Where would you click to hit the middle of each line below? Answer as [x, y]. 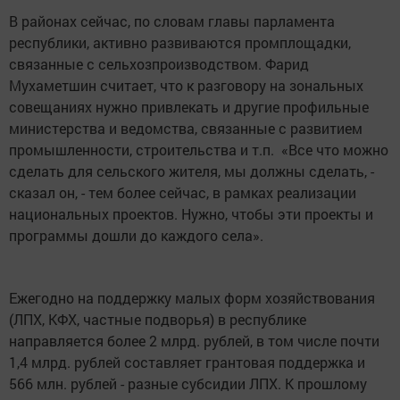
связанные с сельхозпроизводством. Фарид [159, 64]
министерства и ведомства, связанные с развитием [186, 128]
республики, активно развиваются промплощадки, [180, 42]
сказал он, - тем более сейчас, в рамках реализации [183, 192]
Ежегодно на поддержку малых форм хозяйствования [192, 298]
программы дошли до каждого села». [136, 235]
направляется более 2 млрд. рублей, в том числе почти [194, 341]
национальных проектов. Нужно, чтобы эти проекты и [191, 214]
